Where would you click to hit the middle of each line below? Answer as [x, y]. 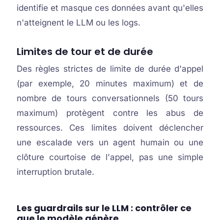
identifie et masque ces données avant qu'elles [110, 8]
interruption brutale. [55, 172]
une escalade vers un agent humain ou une [110, 142]
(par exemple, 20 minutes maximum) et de [110, 83]
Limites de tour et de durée [85, 52]
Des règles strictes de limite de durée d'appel [110, 69]
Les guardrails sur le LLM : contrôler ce [104, 208]
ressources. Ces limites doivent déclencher [110, 128]
